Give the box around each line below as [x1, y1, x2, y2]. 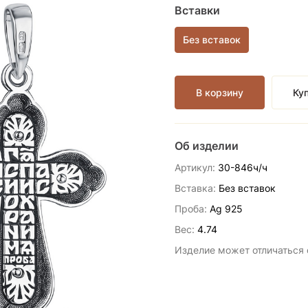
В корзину [196, 86, 243, 98]
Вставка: [175, 181, 216, 194]
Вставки [175, 3, 220, 17]
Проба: [175, 202, 207, 214]
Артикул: [175, 161, 215, 173]
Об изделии [175, 138, 239, 153]
